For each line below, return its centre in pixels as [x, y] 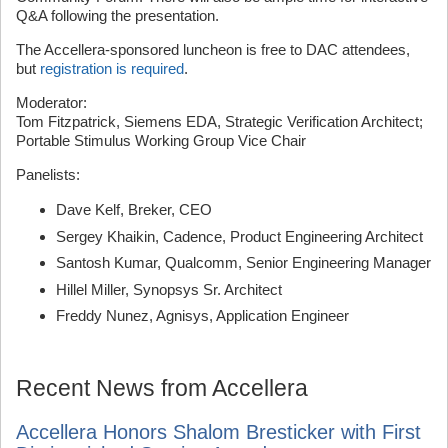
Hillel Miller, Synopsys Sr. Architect [169, 289]
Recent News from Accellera [162, 388]
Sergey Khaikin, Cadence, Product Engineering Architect [239, 236]
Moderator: [51, 102]
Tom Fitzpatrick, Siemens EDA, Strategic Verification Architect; [219, 121]
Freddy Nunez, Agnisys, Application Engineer [202, 315]
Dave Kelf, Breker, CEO [134, 209]
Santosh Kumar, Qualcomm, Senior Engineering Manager [243, 262]
